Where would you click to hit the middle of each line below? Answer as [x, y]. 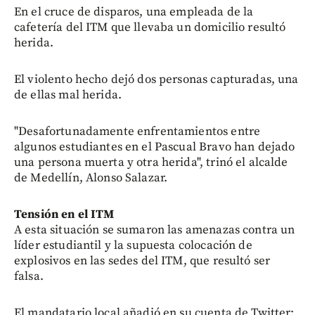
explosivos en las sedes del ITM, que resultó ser [142, 261]
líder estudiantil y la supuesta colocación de [133, 245]
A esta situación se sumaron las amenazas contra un [155, 230]
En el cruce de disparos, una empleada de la [134, 12]
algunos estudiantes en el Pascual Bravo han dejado [155, 147]
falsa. [29, 276]
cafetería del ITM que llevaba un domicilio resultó [150, 27]
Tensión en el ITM [64, 214]
